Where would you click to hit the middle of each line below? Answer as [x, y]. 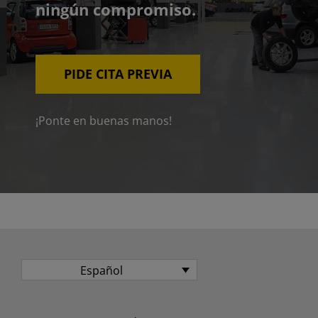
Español [101, 271]
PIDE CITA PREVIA [117, 74]
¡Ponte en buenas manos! [103, 121]
